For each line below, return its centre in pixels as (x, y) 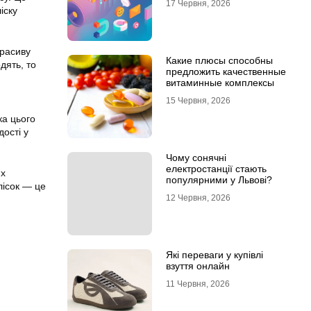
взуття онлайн (197, 266)
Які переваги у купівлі (214, 255)
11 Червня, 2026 (197, 284)
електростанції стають (216, 169)
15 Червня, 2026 (198, 101)
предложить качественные (226, 72)
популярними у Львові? (219, 180)
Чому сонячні (196, 158)
